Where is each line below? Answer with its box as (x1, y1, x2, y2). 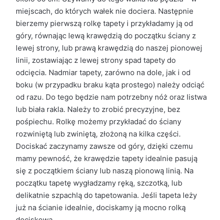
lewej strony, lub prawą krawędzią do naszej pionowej (15, 43, 202, 53)
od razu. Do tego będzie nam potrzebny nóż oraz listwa (15, 92, 207, 102)
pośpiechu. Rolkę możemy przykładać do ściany (15, 117, 181, 126)
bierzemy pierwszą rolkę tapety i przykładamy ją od (15, 19, 193, 28)
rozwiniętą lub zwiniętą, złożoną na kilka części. (15, 129, 181, 138)
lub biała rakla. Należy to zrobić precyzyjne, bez (15, 105, 180, 114)
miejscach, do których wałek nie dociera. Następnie (15, 6, 193, 16)
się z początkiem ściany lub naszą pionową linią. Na (15, 166, 193, 175)
